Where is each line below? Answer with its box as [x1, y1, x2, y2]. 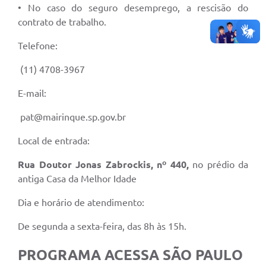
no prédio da [188, 159, 248, 170]
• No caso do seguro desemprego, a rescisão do [18, 2, 248, 13]
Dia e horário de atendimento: [18, 197, 144, 208]
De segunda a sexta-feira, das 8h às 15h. [18, 220, 186, 232]
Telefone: [18, 40, 58, 51]
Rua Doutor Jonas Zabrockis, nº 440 [18, 159, 186, 170]
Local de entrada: [18, 135, 90, 146]
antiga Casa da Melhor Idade [18, 173, 137, 184]
